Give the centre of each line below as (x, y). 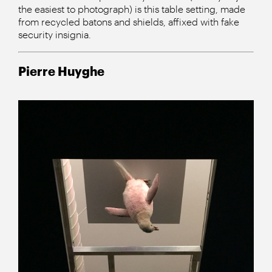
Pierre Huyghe (61, 71)
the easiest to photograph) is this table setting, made (132, 8)
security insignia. (55, 34)
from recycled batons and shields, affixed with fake (129, 21)
